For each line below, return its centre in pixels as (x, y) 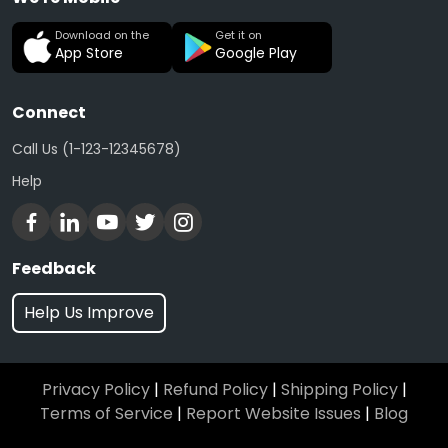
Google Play (256, 53)
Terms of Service (106, 413)
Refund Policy (215, 389)
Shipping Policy (339, 389)
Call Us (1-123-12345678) (96, 149)
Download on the (102, 35)
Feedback (54, 268)
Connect (49, 112)
